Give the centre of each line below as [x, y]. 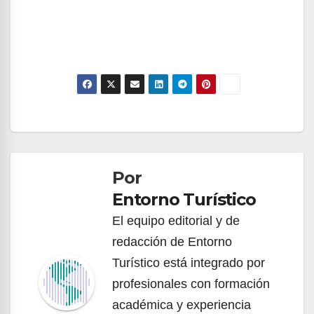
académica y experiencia [182, 305]
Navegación [94, 124]
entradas [77, 182]
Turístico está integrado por [189, 262]
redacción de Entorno [172, 241]
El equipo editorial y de [176, 220]
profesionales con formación [191, 284]
